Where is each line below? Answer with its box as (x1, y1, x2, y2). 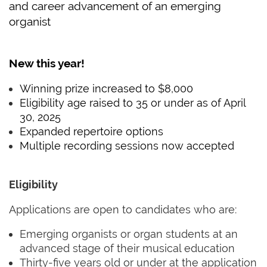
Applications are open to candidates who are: (9, 203, 237, 216)
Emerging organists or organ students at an (20, 228, 238, 241)
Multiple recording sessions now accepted (20, 139, 234, 152)
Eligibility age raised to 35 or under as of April (20, 96, 246, 109)
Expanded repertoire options (20, 125, 163, 138)
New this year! (9, 56, 85, 70)
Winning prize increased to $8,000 (20, 82, 193, 95)
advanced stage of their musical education (20, 242, 235, 255)
